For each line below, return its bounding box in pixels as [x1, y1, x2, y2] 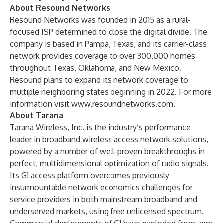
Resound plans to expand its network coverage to [10, 75, 188, 85]
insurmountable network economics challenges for [10, 182, 193, 192]
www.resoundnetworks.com [71, 99, 173, 109]
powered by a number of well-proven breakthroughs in [10, 146, 205, 156]
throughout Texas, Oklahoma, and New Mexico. [10, 63, 181, 73]
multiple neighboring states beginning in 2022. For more [10, 87, 212, 97]
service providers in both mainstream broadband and [10, 194, 197, 204]
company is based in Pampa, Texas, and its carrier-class [10, 39, 207, 49]
